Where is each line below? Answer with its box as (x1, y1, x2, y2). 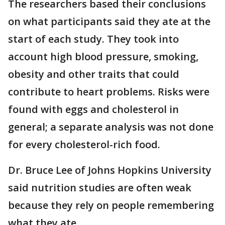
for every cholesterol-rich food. (8, 138, 160, 151)
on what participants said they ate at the (8, 15, 210, 28)
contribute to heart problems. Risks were (8, 85, 209, 98)
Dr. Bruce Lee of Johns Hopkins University (8, 163, 211, 177)
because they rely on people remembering (8, 198, 214, 212)
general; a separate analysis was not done (8, 120, 213, 134)
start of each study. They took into (8, 32, 179, 46)
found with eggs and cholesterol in (8, 102, 179, 116)
